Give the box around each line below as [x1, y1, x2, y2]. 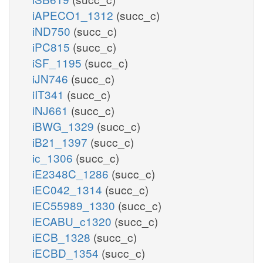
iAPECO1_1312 [32, 6, 116, 23]
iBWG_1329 [32, 117, 97, 134]
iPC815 [32, 38, 73, 55]
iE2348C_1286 [32, 165, 112, 181]
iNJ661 [32, 102, 71, 118]
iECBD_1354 [32, 244, 102, 261]
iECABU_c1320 [32, 213, 114, 229]
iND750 [32, 22, 73, 39]
